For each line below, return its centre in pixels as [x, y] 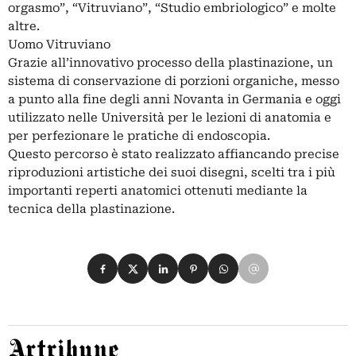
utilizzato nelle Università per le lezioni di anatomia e [170, 118]
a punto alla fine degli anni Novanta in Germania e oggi [174, 100]
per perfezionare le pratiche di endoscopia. [139, 136]
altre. [24, 27]
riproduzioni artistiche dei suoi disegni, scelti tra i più [172, 173]
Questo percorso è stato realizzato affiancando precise [174, 155]
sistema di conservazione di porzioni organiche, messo [174, 81]
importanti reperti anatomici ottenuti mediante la [158, 191]
